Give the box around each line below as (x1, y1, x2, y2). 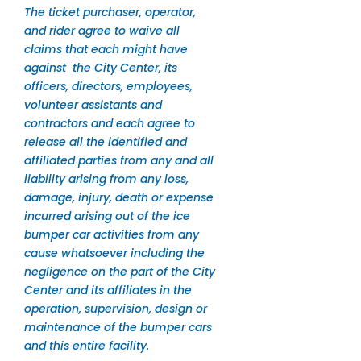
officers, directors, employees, (23, 78, 193, 95)
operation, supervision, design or (23, 301, 207, 317)
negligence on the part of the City (23, 263, 215, 280)
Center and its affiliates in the (23, 282, 192, 299)
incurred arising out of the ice (23, 208, 190, 225)
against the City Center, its (23, 60, 177, 77)
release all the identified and (23, 134, 187, 151)
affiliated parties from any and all (23, 152, 214, 169)
